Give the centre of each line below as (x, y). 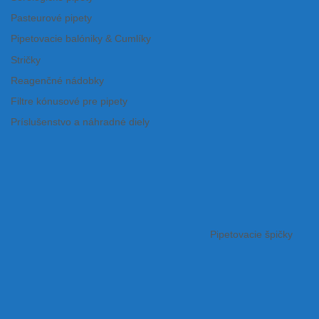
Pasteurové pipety (51, 19)
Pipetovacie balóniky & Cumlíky (81, 39)
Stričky (26, 60)
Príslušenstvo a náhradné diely (80, 122)
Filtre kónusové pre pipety (69, 101)
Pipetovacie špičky (251, 234)
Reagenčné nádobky (57, 80)
